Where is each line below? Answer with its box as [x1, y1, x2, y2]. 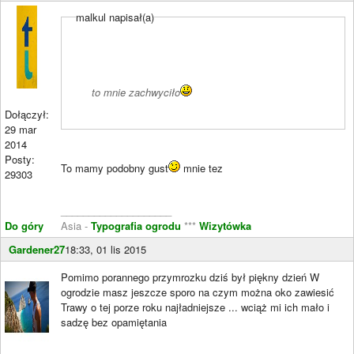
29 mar [5, 122, 36, 137]
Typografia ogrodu [91, 217, 184, 233]
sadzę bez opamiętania [61, 314, 167, 330]
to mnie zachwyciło [91, 84, 180, 100]
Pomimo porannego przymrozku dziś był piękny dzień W [61, 269, 319, 284]
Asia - [61, 217, 91, 233]
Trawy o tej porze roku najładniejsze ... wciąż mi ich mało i [61, 299, 330, 314]
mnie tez [180, 160, 223, 175]
